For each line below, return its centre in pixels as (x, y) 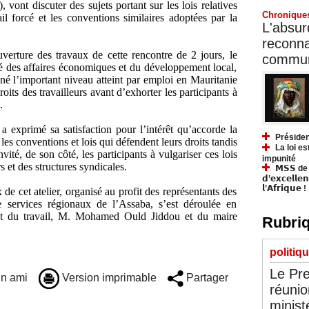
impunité (279, 158)
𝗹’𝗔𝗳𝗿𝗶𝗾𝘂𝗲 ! (284, 189)
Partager (206, 278)
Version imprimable (108, 278)
